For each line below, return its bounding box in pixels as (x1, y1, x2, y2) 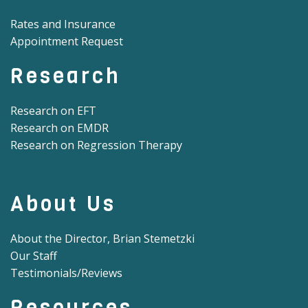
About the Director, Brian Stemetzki (10, 231, 195, 247)
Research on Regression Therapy (10, 137, 182, 153)
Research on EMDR (10, 120, 109, 136)
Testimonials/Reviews (10, 265, 122, 281)
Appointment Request (10, 34, 123, 49)
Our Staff (10, 248, 57, 264)
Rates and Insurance (10, 16, 115, 32)
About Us (10, 190, 116, 219)
